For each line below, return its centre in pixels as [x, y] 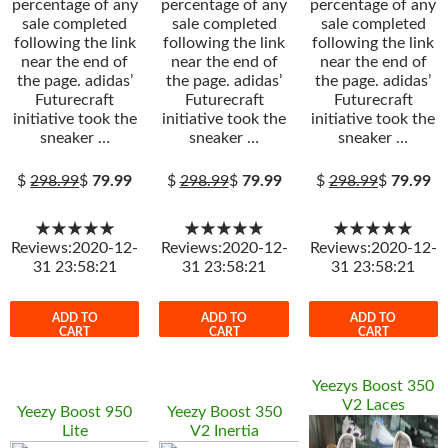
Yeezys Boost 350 [373, 386]
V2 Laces [373, 405]
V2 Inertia [224, 431]
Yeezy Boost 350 [224, 412]
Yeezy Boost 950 [75, 412]
